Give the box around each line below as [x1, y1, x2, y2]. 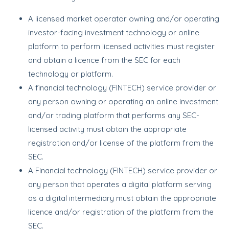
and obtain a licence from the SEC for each [28, 55, 180, 65]
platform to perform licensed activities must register [28, 41, 215, 51]
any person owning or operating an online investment [28, 97, 218, 106]
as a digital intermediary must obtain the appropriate [28, 193, 216, 203]
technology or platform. [28, 69, 113, 79]
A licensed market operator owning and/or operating [28, 14, 219, 24]
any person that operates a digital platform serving [28, 179, 212, 189]
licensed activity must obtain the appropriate [28, 124, 187, 134]
